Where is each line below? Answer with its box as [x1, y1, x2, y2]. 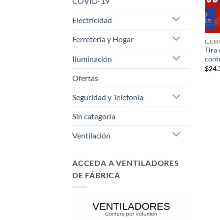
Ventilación [72, 130, 110, 140]
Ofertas [72, 73, 98, 83]
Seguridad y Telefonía [72, 92, 143, 102]
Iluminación [72, 54, 112, 64]
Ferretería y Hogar [72, 34, 134, 44]
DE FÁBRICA [72, 170, 121, 180]
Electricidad [72, 15, 112, 25]
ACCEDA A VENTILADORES [72, 158, 179, 167]
